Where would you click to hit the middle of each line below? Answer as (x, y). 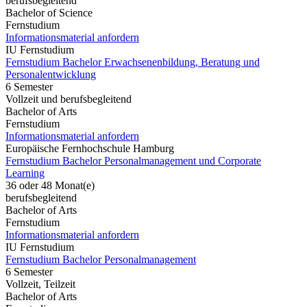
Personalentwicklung (51, 74)
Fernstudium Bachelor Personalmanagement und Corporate (133, 160)
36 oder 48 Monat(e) (50, 185)
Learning (25, 173)
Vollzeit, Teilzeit (40, 284)
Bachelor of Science (49, 12)
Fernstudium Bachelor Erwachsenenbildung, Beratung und (133, 62)
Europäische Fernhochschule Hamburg (90, 148)
